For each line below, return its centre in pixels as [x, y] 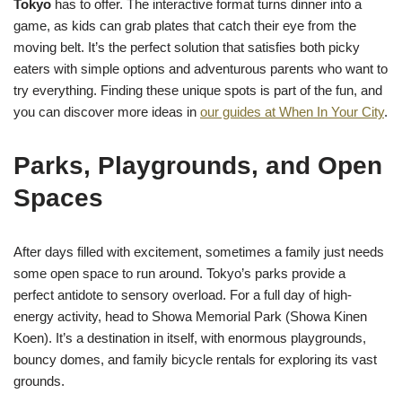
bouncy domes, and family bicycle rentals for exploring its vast [195, 359]
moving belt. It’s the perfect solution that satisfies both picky [187, 47]
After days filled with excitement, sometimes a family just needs [199, 251]
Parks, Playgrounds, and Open [198, 165]
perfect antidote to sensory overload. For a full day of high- [183, 294]
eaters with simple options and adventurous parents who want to [201, 68]
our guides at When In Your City [292, 111]
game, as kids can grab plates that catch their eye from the [185, 25]
